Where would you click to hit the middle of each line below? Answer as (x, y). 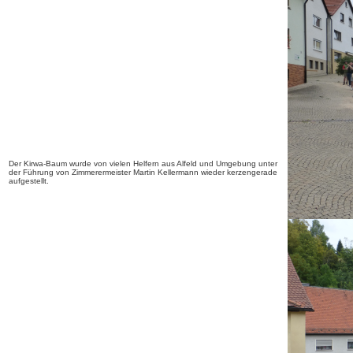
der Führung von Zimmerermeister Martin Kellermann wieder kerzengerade (143, 172)
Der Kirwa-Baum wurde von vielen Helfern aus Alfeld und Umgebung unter (143, 163)
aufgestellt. (29, 181)
